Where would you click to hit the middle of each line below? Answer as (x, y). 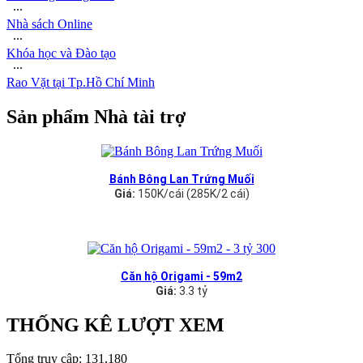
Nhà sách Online (49, 23)
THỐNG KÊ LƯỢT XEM (115, 325)
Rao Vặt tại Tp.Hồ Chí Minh (81, 82)
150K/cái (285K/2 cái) (192, 193)
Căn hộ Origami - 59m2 (181, 276)
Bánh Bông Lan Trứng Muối (181, 179)
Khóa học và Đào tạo (61, 53)
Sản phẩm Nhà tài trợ (96, 116)
